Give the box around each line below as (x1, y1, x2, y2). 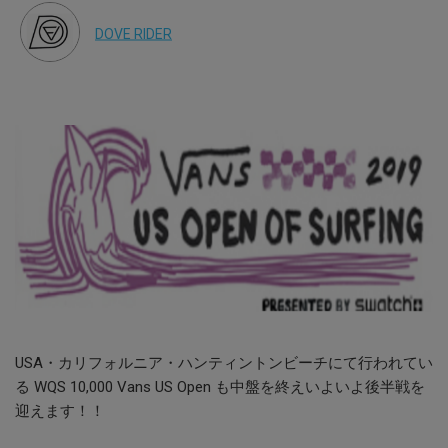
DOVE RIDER (95, 25, 172, 42)
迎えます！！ (15, 402, 105, 420)
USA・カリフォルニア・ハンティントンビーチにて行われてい (15, 354, 433, 372)
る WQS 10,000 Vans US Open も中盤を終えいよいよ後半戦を (15, 378, 425, 396)
